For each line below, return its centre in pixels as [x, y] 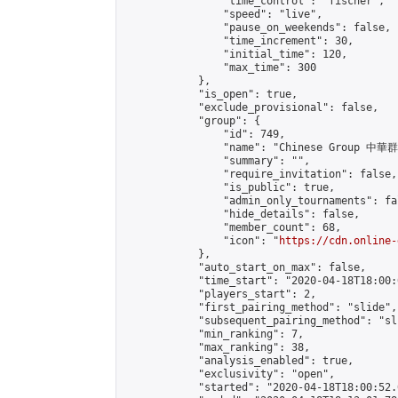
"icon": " [201, 241]
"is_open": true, [211, 94]
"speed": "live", [223, 14]
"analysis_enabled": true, [239, 361]
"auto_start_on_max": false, [245, 267]
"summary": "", [217, 161]
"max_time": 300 [220, 68]
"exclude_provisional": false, [251, 107]
